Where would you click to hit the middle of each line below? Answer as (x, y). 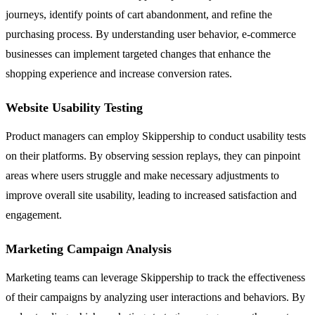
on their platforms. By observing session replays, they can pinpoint (153, 155)
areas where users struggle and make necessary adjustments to (142, 175)
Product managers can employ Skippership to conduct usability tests (156, 136)
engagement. (34, 214)
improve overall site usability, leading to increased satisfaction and (151, 195)
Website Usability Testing (74, 107)
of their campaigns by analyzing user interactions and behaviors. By (155, 297)
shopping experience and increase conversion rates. (119, 73)
